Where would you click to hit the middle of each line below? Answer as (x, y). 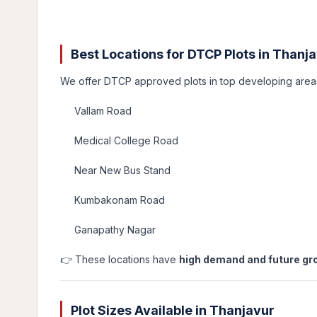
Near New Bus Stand (122, 170)
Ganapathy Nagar (115, 230)
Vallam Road (103, 111)
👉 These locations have (120, 259)
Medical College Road (126, 140)
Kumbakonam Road (120, 200)
